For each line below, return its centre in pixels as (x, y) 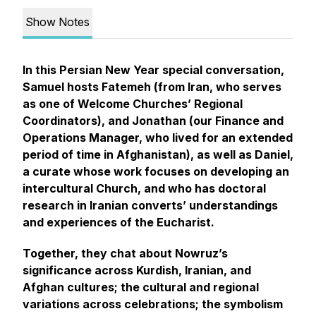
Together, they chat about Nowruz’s (125, 253)
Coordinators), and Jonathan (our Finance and (153, 121)
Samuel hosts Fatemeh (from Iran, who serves (152, 87)
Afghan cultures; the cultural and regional (141, 287)
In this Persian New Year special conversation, (153, 70)
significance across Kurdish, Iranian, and (137, 270)
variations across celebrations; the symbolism (153, 304)
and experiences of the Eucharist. (120, 222)
